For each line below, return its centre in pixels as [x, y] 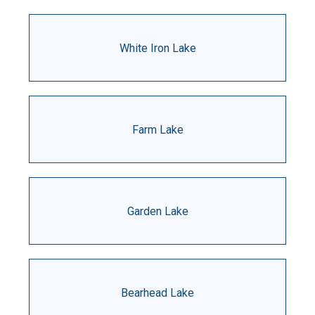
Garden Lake [157, 211]
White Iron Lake [157, 48]
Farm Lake [157, 129]
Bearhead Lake [157, 292]
